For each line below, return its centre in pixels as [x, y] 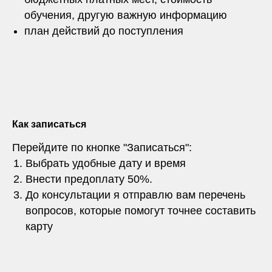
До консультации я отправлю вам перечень [135, 195]
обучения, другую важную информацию [126, 15]
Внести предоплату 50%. [89, 179]
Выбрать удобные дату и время [106, 163]
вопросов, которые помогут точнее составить [141, 210]
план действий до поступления [104, 31]
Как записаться [49, 124]
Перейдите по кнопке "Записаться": [102, 147]
